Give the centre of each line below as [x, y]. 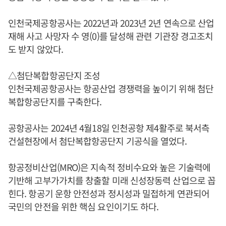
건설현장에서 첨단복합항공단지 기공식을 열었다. [98, 140]
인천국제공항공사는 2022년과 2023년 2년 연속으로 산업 [111, 22]
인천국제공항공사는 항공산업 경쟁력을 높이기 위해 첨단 [111, 88]
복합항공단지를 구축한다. [55, 101]
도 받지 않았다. [36, 49]
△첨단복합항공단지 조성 [54, 75]
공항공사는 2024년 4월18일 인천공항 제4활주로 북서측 [109, 127]
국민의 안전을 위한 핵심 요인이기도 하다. [83, 206]
